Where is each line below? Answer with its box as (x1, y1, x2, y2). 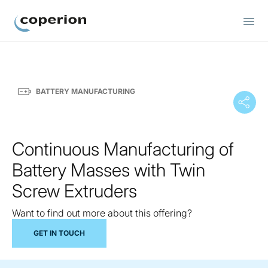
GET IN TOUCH (33, 228, 85, 237)
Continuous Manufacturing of (12, 138, 234, 160)
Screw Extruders (12, 180, 137, 202)
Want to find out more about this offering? (12, 207, 192, 219)
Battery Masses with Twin (12, 159, 205, 181)
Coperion (14, 32, 55, 44)
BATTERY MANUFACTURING (36, 87, 135, 96)
